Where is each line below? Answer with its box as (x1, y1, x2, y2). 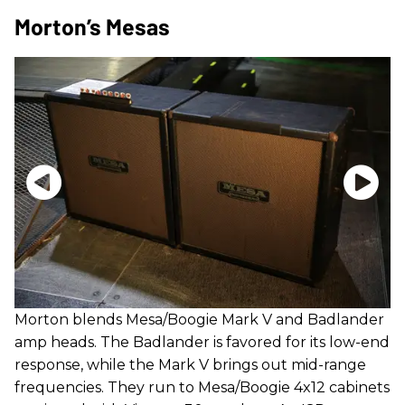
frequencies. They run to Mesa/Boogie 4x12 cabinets (14, 378, 390, 396)
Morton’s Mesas (14, 13, 170, 41)
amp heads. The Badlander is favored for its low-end (14, 333, 390, 351)
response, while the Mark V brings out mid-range (14, 355, 366, 373)
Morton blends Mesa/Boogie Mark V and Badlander (14, 310, 384, 328)
